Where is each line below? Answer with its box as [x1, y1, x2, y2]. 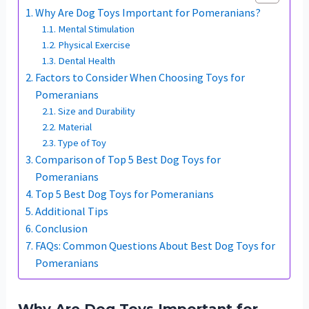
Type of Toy [58, 137, 107, 150]
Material [58, 121, 92, 134]
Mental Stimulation [58, 23, 135, 36]
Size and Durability [58, 105, 136, 118]
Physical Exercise [58, 39, 131, 52]
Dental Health [58, 54, 116, 68]
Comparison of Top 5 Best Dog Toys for [35, 152, 221, 167]
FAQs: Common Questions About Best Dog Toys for [35, 239, 276, 253]
